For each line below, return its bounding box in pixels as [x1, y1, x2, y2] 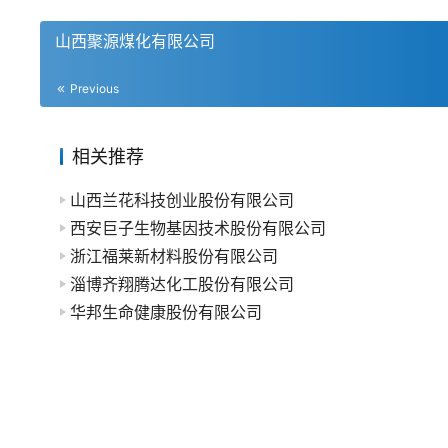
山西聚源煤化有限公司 [55, 31, 215, 51]
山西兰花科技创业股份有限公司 [70, 190, 294, 210]
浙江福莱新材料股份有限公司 [70, 246, 278, 266]
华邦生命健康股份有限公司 [70, 302, 262, 322]
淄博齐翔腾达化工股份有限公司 [70, 274, 294, 294]
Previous [67, 81, 119, 96]
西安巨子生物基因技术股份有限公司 [70, 218, 326, 238]
